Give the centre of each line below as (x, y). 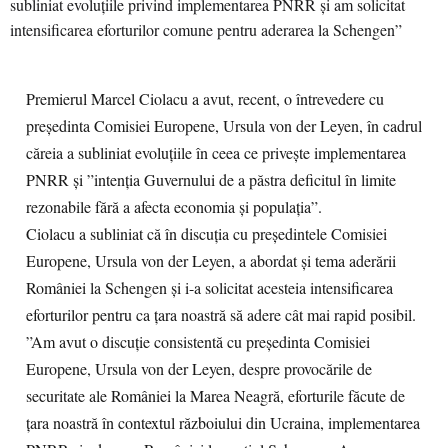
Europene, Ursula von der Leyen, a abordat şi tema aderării (211, 261)
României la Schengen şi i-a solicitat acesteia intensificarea (209, 288)
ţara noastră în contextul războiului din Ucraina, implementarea (223, 423)
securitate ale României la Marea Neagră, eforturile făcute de (215, 396)
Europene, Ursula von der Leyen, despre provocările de (199, 369)
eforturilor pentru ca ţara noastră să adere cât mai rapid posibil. (221, 315)
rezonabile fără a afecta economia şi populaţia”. (174, 207)
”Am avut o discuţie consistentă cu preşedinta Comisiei (198, 342)
